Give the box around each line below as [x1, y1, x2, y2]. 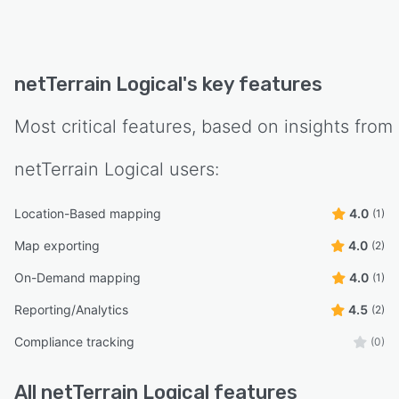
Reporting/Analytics [14, 301, 128, 317]
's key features [183, 71, 322, 96]
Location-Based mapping [14, 205, 161, 221]
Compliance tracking [14, 333, 134, 349]
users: [164, 158, 219, 180]
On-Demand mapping [14, 269, 141, 285]
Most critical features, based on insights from [14, 115, 393, 137]
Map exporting [14, 237, 100, 253]
